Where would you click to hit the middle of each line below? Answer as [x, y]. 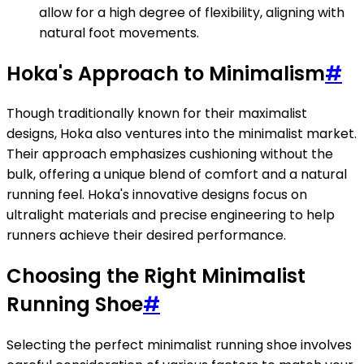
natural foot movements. [119, 32]
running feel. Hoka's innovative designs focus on [157, 195]
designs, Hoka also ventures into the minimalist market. [182, 134]
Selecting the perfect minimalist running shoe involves [179, 345]
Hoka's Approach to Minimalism [166, 73]
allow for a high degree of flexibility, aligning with [192, 12]
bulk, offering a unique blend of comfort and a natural [177, 175]
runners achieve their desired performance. [146, 236]
